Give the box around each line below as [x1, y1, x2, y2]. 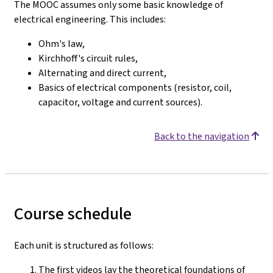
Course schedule [14, 202, 132, 225]
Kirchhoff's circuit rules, [38, 52, 138, 65]
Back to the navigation [154, 130, 249, 143]
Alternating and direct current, [38, 66, 166, 79]
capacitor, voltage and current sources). [38, 96, 202, 108]
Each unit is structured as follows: [14, 239, 154, 252]
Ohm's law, [38, 37, 85, 50]
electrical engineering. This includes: [14, 13, 166, 26]
